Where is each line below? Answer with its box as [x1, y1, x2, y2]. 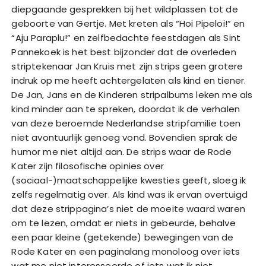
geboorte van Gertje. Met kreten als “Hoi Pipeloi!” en [11, 17, 245, 30]
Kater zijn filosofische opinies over [11, 160, 164, 173]
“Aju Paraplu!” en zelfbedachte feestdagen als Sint [11, 31, 240, 45]
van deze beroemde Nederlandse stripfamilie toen [11, 117, 241, 130]
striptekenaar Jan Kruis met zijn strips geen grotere [11, 60, 243, 73]
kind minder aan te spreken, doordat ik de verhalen [11, 103, 240, 116]
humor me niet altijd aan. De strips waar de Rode [11, 145, 232, 159]
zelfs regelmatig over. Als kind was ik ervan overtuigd [11, 188, 248, 201]
